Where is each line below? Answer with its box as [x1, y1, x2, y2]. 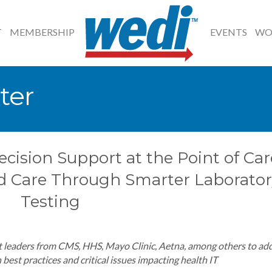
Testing [20, 192, 80, 211]
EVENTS [210, 25, 247, 38]
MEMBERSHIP [10, 25, 75, 38]
